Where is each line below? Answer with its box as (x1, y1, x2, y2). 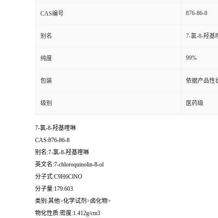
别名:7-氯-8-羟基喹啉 (35, 148, 89, 156)
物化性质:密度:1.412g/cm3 (35, 209, 100, 217)
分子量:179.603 (35, 185, 73, 192)
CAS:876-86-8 (35, 136, 70, 144)
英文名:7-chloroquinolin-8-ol (35, 161, 104, 168)
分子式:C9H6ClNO (35, 173, 82, 180)
